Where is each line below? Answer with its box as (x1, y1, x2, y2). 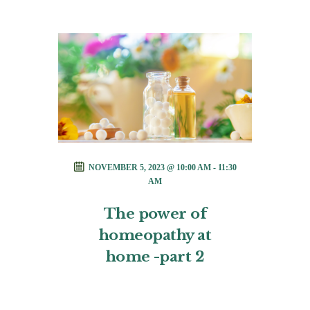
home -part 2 (105, 248, 205, 266)
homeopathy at (98, 226, 212, 245)
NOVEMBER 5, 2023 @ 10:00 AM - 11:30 (88, 162, 237, 172)
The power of (103, 205, 207, 224)
